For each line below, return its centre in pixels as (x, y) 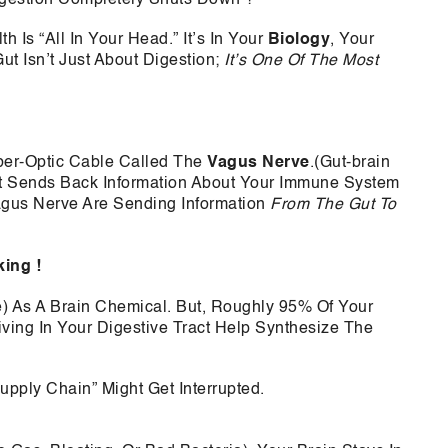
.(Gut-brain (349, 163)
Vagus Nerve (258, 163)
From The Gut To (333, 205)
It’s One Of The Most (301, 61)
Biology (298, 40)
